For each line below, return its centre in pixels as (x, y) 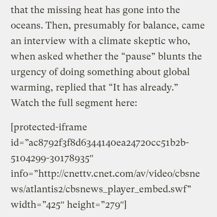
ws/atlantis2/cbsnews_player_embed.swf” (101, 189)
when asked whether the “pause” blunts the (107, 56)
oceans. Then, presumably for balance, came (108, 25)
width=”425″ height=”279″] (69, 204)
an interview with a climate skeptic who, (101, 41)
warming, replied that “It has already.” (95, 87)
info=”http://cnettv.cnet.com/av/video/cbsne (106, 173)
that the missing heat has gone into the (96, 10)
